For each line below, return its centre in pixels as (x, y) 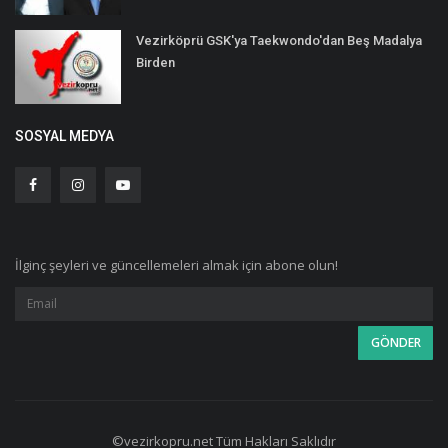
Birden (155, 62)
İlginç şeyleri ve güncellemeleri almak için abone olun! (176, 264)
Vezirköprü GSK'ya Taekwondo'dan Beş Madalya (279, 40)
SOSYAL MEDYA (64, 135)
